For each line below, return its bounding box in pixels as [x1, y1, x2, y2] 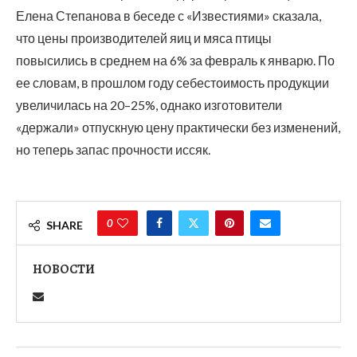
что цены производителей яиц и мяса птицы [16, 30, 272, 46]
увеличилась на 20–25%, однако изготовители [16, 97, 282, 113]
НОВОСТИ [33, 261, 95, 279]
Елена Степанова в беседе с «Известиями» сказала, [16, 8, 321, 24]
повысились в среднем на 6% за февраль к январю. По [16, 53, 335, 69]
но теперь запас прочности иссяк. [16, 142, 210, 158]
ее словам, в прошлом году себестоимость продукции [16, 75, 329, 91]
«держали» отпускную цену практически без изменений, [16, 120, 340, 135]
